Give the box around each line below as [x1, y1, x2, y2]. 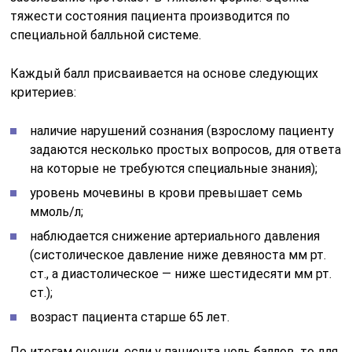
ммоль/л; [30, 203, 84, 219]
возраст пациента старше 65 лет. [30, 309, 230, 324]
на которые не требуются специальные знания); [30, 160, 318, 176]
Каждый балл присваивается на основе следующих [10, 65, 319, 81]
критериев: [10, 84, 77, 100]
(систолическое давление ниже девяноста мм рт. [30, 247, 327, 262]
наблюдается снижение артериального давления [30, 228, 321, 244]
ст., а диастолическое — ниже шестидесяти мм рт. [30, 266, 332, 281]
